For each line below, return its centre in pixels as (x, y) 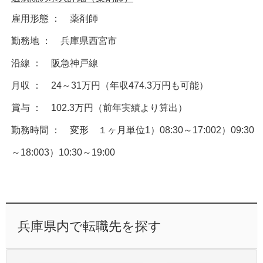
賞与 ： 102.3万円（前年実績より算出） (99, 107)
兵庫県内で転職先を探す (89, 226)
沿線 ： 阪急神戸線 (55, 63)
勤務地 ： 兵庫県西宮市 (64, 41)
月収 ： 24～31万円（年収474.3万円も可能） (110, 85)
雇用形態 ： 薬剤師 (55, 18)
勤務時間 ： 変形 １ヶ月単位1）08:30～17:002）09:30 (133, 130)
